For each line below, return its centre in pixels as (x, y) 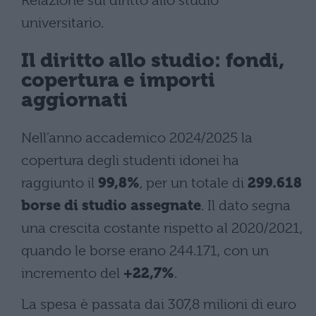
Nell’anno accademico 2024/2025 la (137, 138)
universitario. (62, 23)
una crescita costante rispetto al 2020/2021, (162, 228)
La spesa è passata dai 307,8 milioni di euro (159, 304)
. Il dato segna (246, 205)
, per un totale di (194, 183)
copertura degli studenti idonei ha (130, 160)
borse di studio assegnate (111, 205)
